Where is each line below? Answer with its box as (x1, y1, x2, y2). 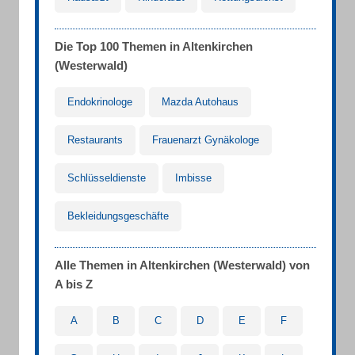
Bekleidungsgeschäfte (67, 210, 169, 222)
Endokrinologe (67, 96, 132, 108)
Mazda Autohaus (162, 96, 239, 108)
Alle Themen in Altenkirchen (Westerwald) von (55, 258, 310, 272)
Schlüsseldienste (67, 172, 146, 184)
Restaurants (67, 134, 123, 146)
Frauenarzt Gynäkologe (152, 134, 259, 146)
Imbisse (175, 172, 212, 184)
